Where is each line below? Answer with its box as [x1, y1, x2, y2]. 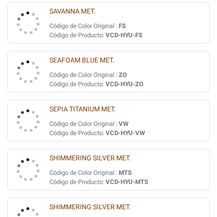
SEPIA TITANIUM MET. [49, 105, 116, 113]
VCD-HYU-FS [106, 31, 142, 39]
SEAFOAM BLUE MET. [49, 56, 114, 64]
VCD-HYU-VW [106, 129, 145, 137]
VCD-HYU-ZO [106, 80, 143, 88]
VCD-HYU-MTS [106, 178, 148, 186]
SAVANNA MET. [49, 7, 95, 15]
